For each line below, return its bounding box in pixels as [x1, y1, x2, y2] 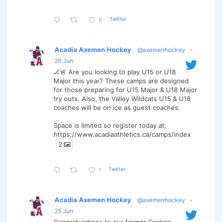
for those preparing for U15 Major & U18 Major [54, 85, 197, 94]
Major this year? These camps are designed [54, 76, 189, 85]
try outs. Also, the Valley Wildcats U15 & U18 [54, 94, 191, 103]
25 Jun [55, 207, 73, 215]
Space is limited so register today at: [54, 121, 166, 129]
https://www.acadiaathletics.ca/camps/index [54, 130, 191, 138]
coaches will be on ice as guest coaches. [54, 103, 180, 111]
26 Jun [55, 56, 73, 64]
